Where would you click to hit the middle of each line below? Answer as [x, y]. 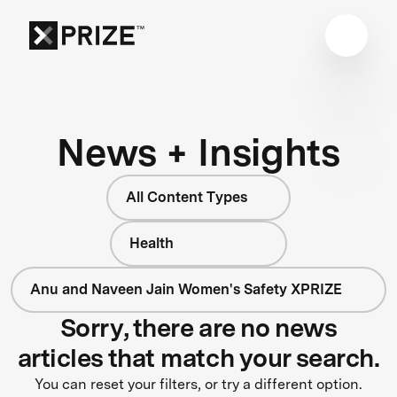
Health [152, 243]
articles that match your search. [198, 358]
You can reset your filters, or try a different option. [198, 384]
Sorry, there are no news [198, 327]
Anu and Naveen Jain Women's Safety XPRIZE [187, 289]
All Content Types [186, 197]
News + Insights [198, 152]
